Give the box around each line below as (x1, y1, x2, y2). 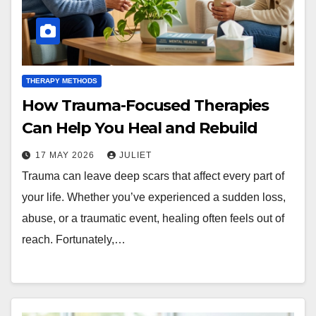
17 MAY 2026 (35, 150, 97, 161)
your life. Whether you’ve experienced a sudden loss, (22, 191, 286, 204)
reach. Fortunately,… (22, 233, 126, 246)
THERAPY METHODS (26, 77, 97, 85)
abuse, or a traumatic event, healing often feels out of (22, 212, 284, 225)
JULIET (119, 150, 152, 161)
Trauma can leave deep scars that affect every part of (22, 170, 284, 183)
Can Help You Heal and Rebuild (22, 119, 258, 138)
